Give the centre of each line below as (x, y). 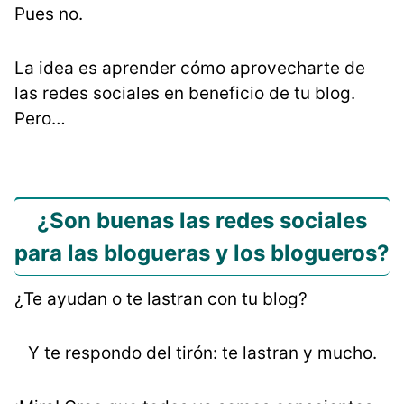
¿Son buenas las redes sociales (202, 220)
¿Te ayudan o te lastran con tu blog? (161, 298)
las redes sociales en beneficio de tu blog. (185, 93)
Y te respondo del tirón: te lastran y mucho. (202, 353)
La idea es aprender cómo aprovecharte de (190, 68)
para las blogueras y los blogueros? (202, 252)
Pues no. (49, 14)
